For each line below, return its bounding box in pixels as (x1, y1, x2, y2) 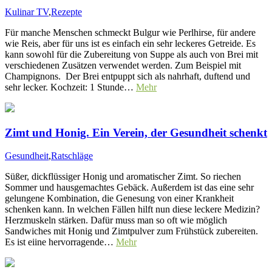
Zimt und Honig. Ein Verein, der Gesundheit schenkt (5, 126, 267, 139)
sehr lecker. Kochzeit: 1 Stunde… (5, 81, 136, 92)
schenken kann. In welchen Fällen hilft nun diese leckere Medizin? (5, 204, 260, 215)
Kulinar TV (5, 6, 49, 17)
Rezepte (51, 6, 82, 17)
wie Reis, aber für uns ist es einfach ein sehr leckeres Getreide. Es (5, 38, 256, 49)
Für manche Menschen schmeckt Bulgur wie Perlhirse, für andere (5, 27, 256, 38)
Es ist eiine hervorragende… (5, 237, 116, 248)
